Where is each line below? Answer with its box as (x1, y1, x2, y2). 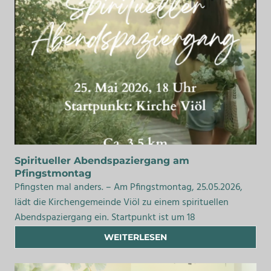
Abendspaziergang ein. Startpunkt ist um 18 (15, 210, 195, 226)
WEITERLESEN (104, 232, 167, 243)
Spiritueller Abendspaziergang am (15, 155, 189, 167)
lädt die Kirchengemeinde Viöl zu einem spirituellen (15, 195, 229, 211)
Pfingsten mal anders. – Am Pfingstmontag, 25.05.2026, (15, 180, 243, 196)
